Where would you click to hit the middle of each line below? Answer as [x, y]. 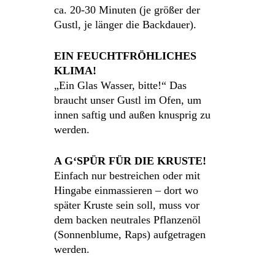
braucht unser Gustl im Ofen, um [128, 100]
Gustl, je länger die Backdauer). [126, 25]
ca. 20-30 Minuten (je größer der [127, 10]
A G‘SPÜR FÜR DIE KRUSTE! [130, 161]
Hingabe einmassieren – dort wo [126, 190]
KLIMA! [76, 71]
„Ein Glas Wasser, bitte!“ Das [121, 85]
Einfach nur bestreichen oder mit [127, 176]
